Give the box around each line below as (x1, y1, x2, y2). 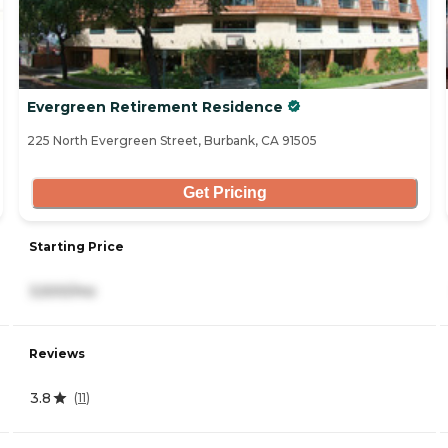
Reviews (29, 345, 85, 361)
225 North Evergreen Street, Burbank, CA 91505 (27, 132, 317, 148)
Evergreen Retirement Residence (27, 97, 283, 116)
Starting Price (29, 238, 124, 254)
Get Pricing (182, 184, 267, 202)
